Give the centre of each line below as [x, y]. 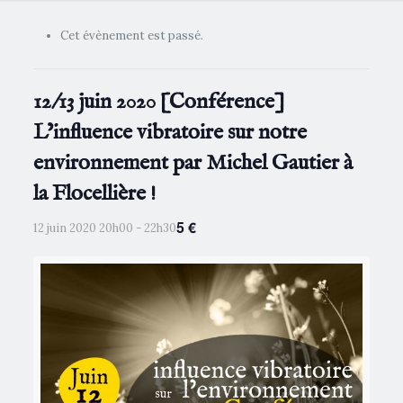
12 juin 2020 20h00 [83, 228]
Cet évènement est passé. [131, 36]
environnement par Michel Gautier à [193, 163]
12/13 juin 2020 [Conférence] [158, 102]
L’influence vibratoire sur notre [170, 133]
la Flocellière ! [94, 194]
